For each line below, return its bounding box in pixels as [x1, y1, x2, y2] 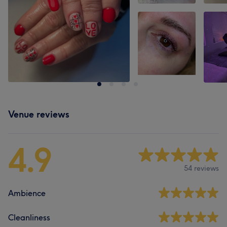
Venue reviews [8, 108, 69, 120]
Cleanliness [8, 212, 50, 222]
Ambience [8, 188, 46, 198]
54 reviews [184, 163, 219, 173]
